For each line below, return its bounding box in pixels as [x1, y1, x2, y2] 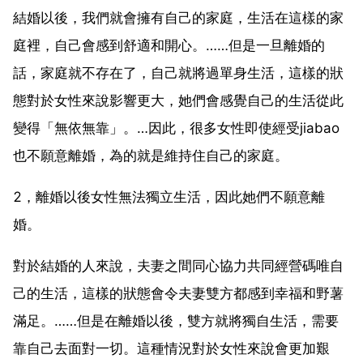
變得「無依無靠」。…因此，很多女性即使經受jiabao [13, 119, 340, 136]
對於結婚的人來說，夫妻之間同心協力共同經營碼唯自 [13, 257, 344, 274]
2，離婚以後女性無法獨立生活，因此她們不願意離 [13, 188, 325, 205]
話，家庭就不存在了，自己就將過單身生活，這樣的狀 [13, 64, 344, 81]
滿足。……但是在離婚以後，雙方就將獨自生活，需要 [13, 312, 339, 329]
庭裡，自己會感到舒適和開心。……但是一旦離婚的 [13, 36, 325, 53]
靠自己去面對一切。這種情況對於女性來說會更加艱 [13, 340, 330, 357]
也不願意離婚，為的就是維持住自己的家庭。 [13, 147, 288, 164]
